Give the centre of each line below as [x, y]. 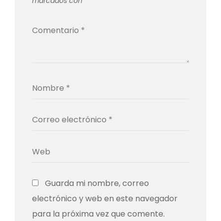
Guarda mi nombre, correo [97, 183]
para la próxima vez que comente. [98, 214]
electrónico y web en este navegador [105, 198]
